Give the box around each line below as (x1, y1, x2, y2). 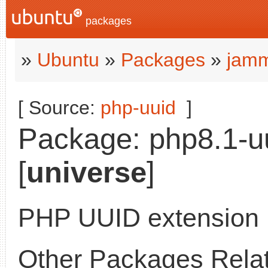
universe (26, 156, 147, 188)
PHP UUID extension (18, 203, 259, 233)
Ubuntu (37, 49, 99, 71)
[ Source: (18, 97, 100, 118)
